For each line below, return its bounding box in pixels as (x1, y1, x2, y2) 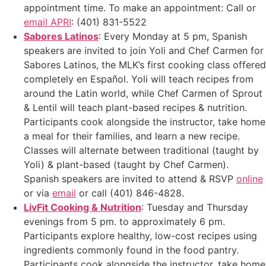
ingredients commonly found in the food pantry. (24, 244, 239, 256)
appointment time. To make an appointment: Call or (24, 2, 256, 14)
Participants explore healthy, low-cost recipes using (24, 230, 257, 242)
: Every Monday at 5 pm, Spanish (99, 30, 247, 43)
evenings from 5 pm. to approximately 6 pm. (24, 216, 225, 228)
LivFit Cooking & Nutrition (24, 201, 141, 214)
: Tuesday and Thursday (141, 201, 248, 214)
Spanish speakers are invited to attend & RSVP (24, 173, 236, 185)
